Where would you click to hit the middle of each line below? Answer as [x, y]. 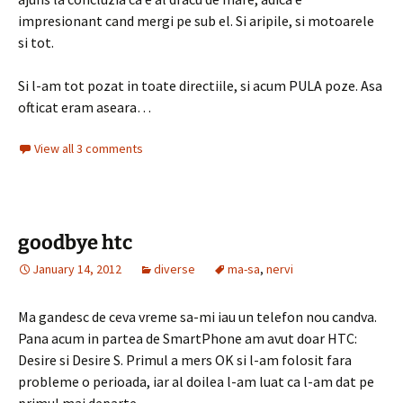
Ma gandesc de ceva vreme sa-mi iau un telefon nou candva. [197, 317]
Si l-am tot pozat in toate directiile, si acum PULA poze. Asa [200, 85]
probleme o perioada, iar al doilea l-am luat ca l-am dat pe [196, 381]
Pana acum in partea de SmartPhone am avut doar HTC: [188, 338]
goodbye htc [75, 242]
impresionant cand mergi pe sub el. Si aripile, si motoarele [196, 21]
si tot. [36, 42]
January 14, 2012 [77, 269]
